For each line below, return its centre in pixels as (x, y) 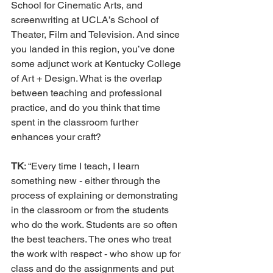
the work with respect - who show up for (97, 253)
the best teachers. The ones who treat (92, 239)
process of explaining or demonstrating (96, 195)
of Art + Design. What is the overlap (88, 78)
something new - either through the (87, 180)
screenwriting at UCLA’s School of (86, 19)
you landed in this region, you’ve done (94, 49)
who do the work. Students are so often (95, 224)
